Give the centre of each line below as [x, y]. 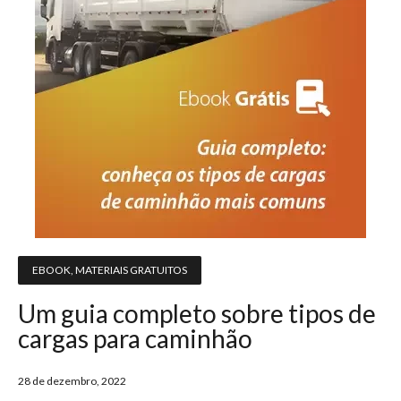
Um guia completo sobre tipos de [197, 314]
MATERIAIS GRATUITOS [131, 270]
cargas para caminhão [135, 339]
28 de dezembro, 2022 [72, 381]
